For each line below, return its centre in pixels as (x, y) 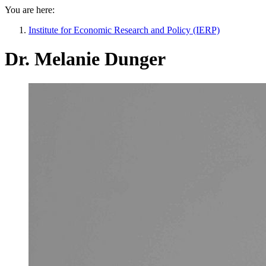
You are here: (30, 9)
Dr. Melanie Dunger (85, 59)
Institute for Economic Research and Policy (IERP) (124, 30)
